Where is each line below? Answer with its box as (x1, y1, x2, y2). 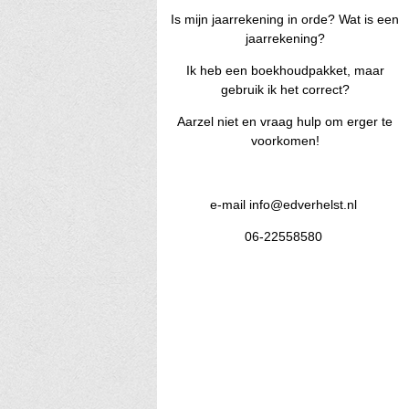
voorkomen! (250, 133, 320, 149)
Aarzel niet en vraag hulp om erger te (177, 114, 393, 130)
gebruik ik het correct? (220, 82, 350, 98)
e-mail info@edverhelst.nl (209, 197, 361, 213)
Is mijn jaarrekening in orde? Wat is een (171, 12, 399, 27)
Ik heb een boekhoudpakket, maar (185, 63, 384, 79)
